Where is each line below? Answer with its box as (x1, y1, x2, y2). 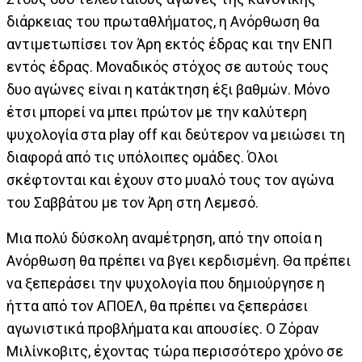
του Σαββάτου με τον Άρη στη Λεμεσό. (6, 194, 259, 212)
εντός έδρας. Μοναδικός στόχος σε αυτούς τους (6, 58, 329, 76)
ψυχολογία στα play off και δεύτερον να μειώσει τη (6, 126, 345, 144)
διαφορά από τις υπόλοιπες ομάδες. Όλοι (6, 149, 278, 166)
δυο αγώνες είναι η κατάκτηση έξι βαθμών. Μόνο (6, 81, 330, 99)
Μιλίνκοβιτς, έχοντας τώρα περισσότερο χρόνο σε (6, 343, 343, 360)
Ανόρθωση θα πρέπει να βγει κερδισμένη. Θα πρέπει (6, 252, 351, 270)
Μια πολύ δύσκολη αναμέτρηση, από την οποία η (6, 229, 322, 247)
